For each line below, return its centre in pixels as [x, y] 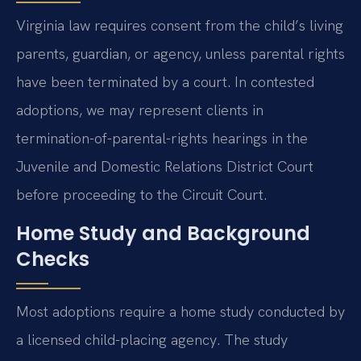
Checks [53, 259]
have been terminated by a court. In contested [165, 82]
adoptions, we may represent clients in [140, 110]
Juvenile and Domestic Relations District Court [165, 167]
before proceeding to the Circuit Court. [141, 195]
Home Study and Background [163, 233]
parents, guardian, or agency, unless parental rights [180, 54]
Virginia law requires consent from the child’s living [180, 26]
